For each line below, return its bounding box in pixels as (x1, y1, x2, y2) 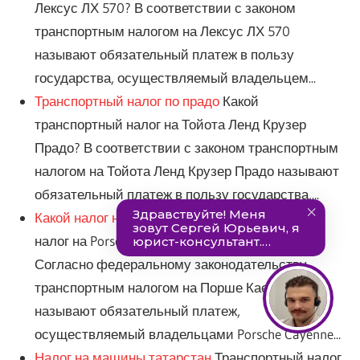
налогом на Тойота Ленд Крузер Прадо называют (34, 162, 339, 180)
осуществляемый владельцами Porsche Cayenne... (34, 325, 341, 343)
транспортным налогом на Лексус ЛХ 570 (34, 22, 290, 40)
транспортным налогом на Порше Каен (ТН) (34, 279, 305, 297)
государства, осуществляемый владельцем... (34, 69, 316, 87)
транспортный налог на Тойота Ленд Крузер (34, 116, 306, 133)
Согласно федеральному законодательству (34, 256, 307, 273)
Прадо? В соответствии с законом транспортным (34, 139, 338, 157)
